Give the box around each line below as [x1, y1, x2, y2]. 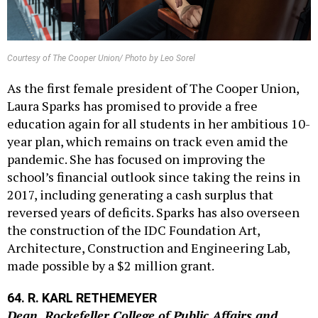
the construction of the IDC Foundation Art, [7, 206, 260, 224]
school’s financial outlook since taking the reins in [7, 153, 300, 170]
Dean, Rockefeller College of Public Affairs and [7, 291, 278, 309]
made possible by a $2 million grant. [7, 241, 214, 259]
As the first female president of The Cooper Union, [7, 64, 299, 82]
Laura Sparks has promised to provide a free [7, 82, 258, 99]
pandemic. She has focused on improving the [7, 135, 265, 153]
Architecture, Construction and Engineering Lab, [7, 224, 290, 241]
